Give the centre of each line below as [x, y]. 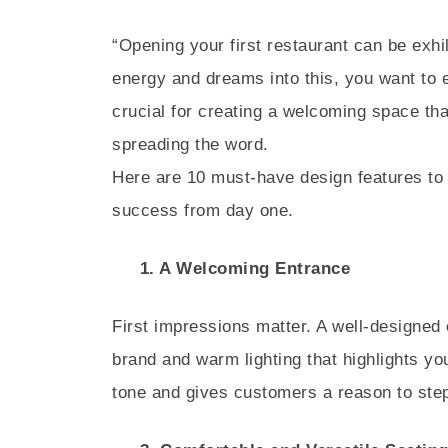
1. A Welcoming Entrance [231, 268]
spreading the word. [190, 144]
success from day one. [203, 210]
